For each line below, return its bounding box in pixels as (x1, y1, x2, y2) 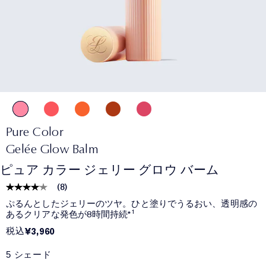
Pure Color (6, 123, 64, 139)
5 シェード (6, 249, 52, 259)
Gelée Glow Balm (6, 141, 99, 156)
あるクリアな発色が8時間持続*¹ (6, 208, 135, 220)
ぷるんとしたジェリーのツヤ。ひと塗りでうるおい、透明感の (6, 197, 257, 210)
